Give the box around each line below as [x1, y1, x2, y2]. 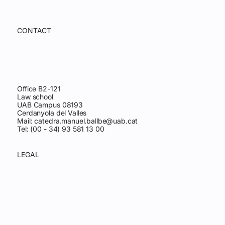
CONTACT [17, 26, 52, 35]
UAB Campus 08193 [17, 100, 83, 109]
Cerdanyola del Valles [17, 108, 87, 117]
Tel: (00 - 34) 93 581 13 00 [17, 124, 104, 133]
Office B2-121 [17, 84, 61, 93]
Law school [17, 92, 53, 101]
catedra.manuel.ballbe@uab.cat [34, 116, 138, 125]
